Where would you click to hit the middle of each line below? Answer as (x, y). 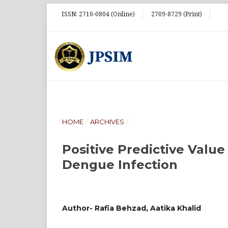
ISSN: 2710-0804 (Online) (98, 14)
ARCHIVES (107, 122)
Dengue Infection (120, 165)
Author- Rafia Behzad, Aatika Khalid (132, 208)
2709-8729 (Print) (177, 14)
